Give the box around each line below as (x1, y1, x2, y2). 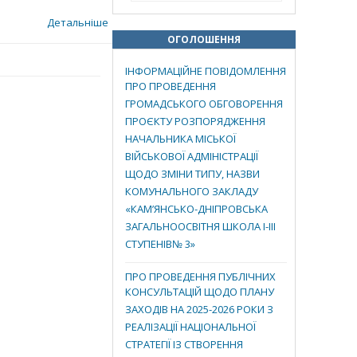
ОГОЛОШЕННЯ (167, 33, 241, 46)
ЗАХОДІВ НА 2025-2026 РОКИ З (125, 302, 273, 320)
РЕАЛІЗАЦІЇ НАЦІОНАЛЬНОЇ (125, 320, 256, 337)
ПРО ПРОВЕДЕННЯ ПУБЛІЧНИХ (125, 269, 276, 284)
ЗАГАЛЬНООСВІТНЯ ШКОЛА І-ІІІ (125, 219, 276, 237)
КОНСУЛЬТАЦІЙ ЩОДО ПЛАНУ (125, 284, 274, 302)
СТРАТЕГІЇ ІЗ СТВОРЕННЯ (125, 337, 243, 355)
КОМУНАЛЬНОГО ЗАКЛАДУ (125, 184, 258, 202)
